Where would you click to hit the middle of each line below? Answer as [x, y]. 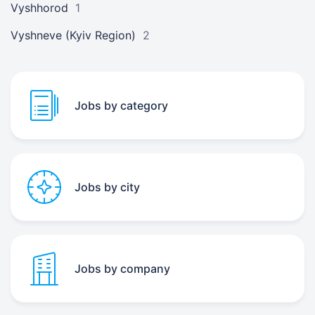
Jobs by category [121, 105]
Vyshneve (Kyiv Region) [73, 35]
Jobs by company [122, 269]
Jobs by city [107, 187]
